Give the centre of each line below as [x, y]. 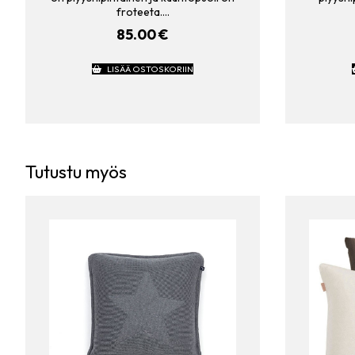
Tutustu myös [76, 172]
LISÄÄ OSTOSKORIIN [150, 69]
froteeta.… [143, 12]
